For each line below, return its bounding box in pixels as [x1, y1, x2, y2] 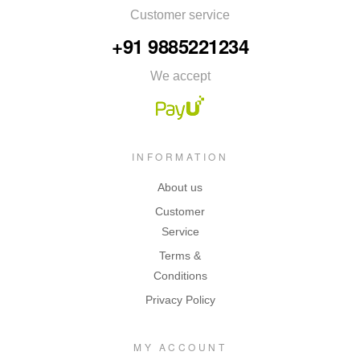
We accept [149, 69, 211, 84]
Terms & [159, 249, 201, 263]
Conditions [153, 269, 207, 283]
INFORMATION [131, 149, 229, 164]
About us [157, 181, 202, 194]
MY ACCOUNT [133, 340, 227, 354]
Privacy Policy [145, 293, 215, 307]
